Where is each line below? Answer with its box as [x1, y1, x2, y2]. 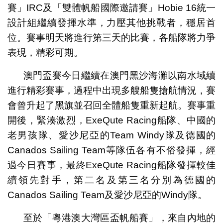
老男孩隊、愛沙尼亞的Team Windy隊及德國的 [7, 129, 216, 140]
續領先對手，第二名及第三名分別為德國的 [7, 174, 216, 185]
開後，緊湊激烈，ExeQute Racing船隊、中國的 [7, 114, 216, 125]
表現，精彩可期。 [7, 47, 83, 58]
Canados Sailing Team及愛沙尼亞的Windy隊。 [7, 189, 207, 200]
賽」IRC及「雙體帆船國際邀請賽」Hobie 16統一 [7, 2, 216, 13]
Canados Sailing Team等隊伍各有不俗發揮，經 [7, 144, 216, 155]
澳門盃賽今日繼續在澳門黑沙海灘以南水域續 [23, 70, 216, 81]
